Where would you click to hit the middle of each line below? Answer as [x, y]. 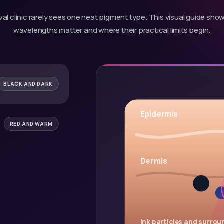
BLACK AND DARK [28, 84]
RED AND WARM [31, 124]
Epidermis [159, 114]
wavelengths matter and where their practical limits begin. [112, 30]
